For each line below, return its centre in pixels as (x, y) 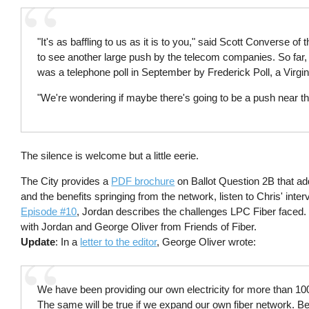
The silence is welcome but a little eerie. (110, 156)
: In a (68, 242)
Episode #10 (49, 212)
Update (38, 242)
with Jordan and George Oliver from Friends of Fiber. (139, 227)
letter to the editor (119, 242)
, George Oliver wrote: (207, 242)
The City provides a (66, 181)
